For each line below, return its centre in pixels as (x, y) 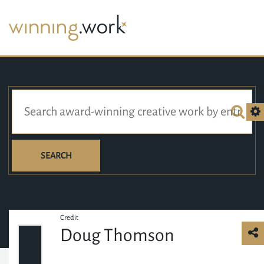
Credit (70, 218)
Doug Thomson (118, 235)
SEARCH (56, 156)
